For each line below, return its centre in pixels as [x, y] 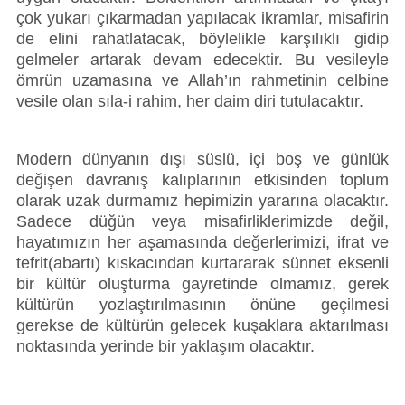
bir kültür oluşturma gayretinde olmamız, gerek [202, 284]
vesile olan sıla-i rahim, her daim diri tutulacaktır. [192, 102]
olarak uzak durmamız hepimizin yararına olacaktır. [202, 201]
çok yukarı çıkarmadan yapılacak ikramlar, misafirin [202, 19]
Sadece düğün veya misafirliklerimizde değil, [202, 222]
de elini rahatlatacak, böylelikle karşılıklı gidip [202, 39]
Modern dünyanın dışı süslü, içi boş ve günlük [202, 160]
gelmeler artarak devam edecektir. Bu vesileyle [202, 60]
